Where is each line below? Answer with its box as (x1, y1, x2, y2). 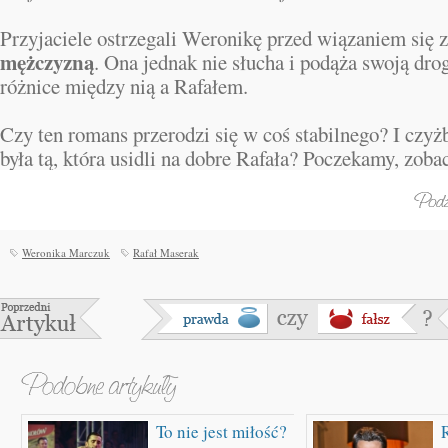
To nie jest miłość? (156, 420, 287, 443)
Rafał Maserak (133, 245, 199, 260)
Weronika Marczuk (22, 245, 110, 260)
